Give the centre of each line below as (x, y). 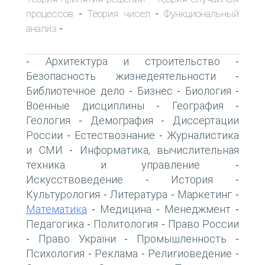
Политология (126, 224)
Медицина (126, 209)
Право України (77, 238)
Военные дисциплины (85, 105)
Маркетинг (205, 194)
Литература (139, 194)
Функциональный (202, 13)
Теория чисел (119, 13)
